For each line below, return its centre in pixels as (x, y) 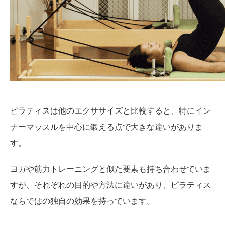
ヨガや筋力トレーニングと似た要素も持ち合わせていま (111, 169)
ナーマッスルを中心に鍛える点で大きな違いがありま (107, 127)
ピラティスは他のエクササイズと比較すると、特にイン (111, 110)
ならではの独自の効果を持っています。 (83, 201)
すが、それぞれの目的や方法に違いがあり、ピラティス (111, 185)
